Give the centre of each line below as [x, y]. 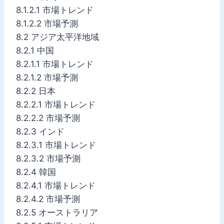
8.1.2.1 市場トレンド [55, 10]
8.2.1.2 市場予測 [47, 77]
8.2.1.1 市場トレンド [55, 64]
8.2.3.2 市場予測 [48, 158]
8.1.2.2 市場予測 [47, 23]
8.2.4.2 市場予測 [48, 199]
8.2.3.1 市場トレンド [56, 145]
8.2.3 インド [40, 131]
